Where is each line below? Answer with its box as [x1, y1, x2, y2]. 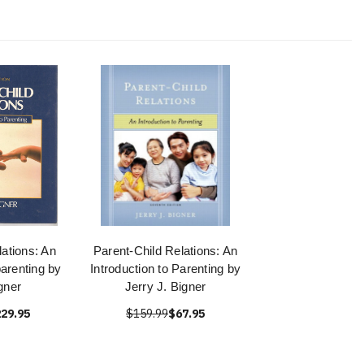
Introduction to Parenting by [90, 262, 240, 276]
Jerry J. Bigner [124, 279, 206, 294]
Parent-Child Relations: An [93, 244, 238, 258]
